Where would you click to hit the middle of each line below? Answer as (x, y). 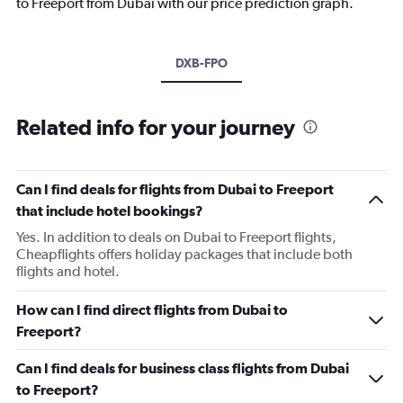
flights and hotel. (68, 271)
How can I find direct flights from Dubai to (152, 309)
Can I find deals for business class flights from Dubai (183, 367)
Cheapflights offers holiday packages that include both (184, 254)
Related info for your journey (156, 126)
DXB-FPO (201, 63)
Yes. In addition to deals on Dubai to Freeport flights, (176, 237)
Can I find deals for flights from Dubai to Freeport (175, 188)
